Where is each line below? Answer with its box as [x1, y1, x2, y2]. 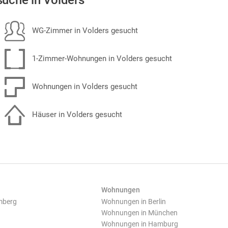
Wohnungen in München [101, 209, 178, 217]
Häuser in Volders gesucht [30, 109, 122, 119]
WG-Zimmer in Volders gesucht [30, 25, 138, 35]
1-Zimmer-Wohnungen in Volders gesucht [30, 53, 172, 63]
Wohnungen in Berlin [101, 197, 166, 206]
